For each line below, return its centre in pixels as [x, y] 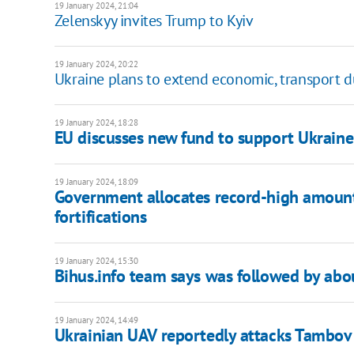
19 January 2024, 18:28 [96, 123]
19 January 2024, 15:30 [96, 261]
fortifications [100, 217]
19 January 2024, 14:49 [96, 320]
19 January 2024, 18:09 [96, 182]
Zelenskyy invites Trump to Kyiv [154, 21]
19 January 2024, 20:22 [96, 64]
